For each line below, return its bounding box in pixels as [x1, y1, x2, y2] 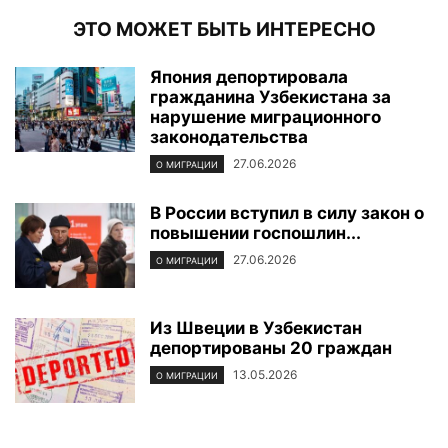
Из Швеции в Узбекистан [150, 317, 362, 338]
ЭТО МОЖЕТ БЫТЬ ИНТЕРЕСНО [72, 17, 376, 41]
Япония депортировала [150, 66, 348, 87]
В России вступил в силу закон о [150, 202, 424, 223]
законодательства [150, 126, 308, 147]
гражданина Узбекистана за [150, 86, 391, 107]
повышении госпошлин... [150, 222, 361, 243]
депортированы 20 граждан [150, 337, 392, 358]
